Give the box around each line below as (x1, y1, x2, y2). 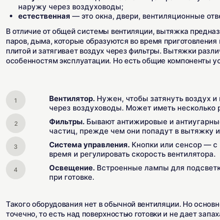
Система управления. (49, 140, 130, 149)
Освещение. (49, 163, 95, 172)
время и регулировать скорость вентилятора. (49, 149, 216, 159)
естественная (18, 11, 70, 21)
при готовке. (49, 172, 94, 182)
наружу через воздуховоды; (18, 2, 123, 11)
